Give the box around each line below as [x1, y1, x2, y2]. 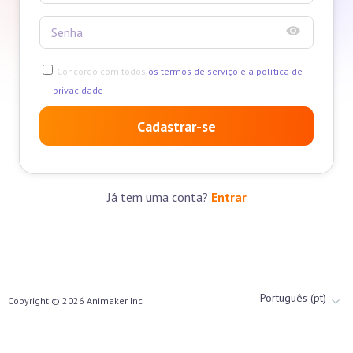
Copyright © [8, 295, 62, 307]
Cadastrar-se [137, 117, 216, 136]
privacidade [53, 84, 103, 97]
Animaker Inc [84, 295, 143, 307]
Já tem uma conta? [106, 189, 211, 206]
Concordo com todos [57, 65, 146, 78]
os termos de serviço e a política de [146, 65, 303, 78]
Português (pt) [260, 291, 326, 306]
